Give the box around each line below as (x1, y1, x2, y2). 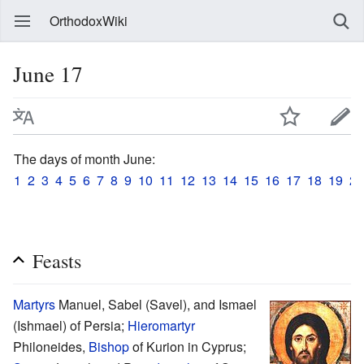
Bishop (89, 336, 129, 356)
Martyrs (13, 294, 55, 314)
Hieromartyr (128, 315, 195, 335)
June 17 (13, 58, 83, 89)
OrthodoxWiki (50, 11, 128, 30)
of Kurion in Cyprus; (129, 336, 246, 356)
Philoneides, (13, 336, 89, 356)
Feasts (32, 247, 81, 274)
